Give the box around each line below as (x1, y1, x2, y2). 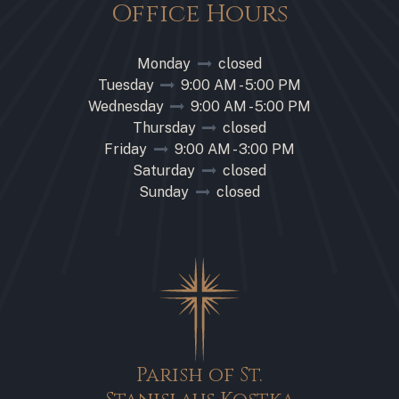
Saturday (133, 161, 199, 179)
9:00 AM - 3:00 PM (170, 140, 295, 158)
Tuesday (97, 76, 158, 94)
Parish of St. (136, 362, 263, 388)
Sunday (139, 183, 193, 200)
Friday (104, 140, 151, 158)
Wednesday (87, 97, 167, 115)
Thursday (132, 118, 199, 136)
